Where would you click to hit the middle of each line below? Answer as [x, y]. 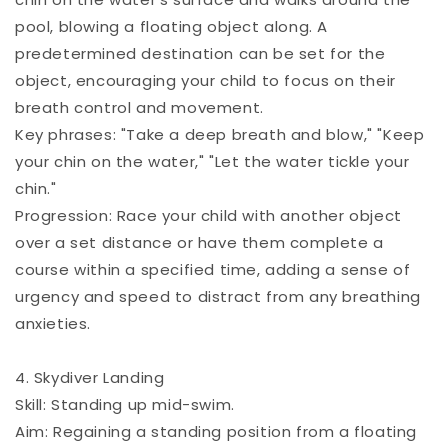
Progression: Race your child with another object [208, 215]
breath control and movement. [139, 107]
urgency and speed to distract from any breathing [218, 296]
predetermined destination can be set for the [200, 53]
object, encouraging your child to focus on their [205, 80]
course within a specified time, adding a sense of [213, 269]
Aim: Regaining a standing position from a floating [216, 431]
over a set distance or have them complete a [199, 242]
